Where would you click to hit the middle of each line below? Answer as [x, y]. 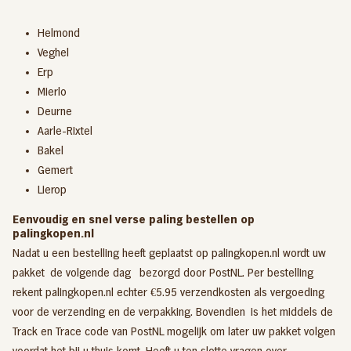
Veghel [53, 52]
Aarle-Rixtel [65, 130]
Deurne [55, 111]
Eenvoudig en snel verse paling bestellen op [134, 219]
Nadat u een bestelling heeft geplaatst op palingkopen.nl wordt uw [169, 253]
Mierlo [52, 91]
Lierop [52, 189]
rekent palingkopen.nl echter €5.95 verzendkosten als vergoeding [168, 292]
